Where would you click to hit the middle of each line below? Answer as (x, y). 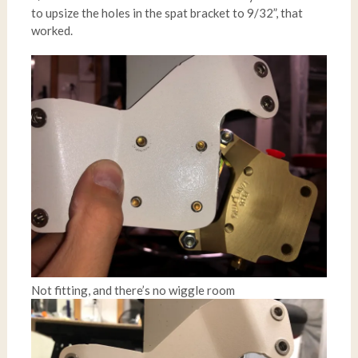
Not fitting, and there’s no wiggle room (133, 290)
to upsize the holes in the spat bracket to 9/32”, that (167, 13)
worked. (52, 31)
